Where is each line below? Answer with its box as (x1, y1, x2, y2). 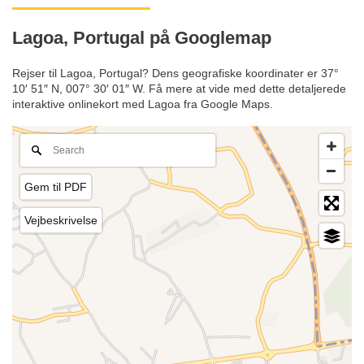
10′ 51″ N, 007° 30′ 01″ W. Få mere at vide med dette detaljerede (12, 82, 346, 96)
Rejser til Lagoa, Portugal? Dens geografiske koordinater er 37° (12, 67, 339, 80)
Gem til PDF (24, 180, 87, 194)
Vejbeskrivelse (24, 214, 97, 227)
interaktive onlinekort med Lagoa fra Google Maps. (12, 97, 273, 111)
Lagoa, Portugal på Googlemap (12, 27, 271, 48)
